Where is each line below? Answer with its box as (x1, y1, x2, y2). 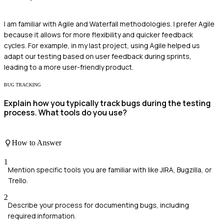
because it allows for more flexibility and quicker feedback (4, 29, 193, 39)
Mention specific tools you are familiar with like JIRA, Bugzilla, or (8, 165, 212, 174)
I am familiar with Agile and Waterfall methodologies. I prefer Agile (4, 19, 215, 28)
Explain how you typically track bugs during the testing (4, 98, 211, 109)
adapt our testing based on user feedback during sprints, (4, 51, 192, 61)
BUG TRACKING (4, 82, 41, 87)
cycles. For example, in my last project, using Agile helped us (4, 40, 200, 50)
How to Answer (12, 138, 61, 147)
